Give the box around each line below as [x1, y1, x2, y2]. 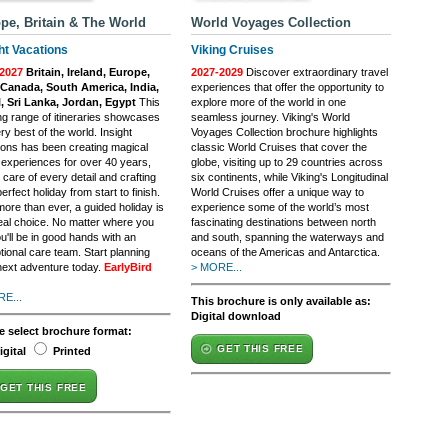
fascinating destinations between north [191, 216, 376, 228]
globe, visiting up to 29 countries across [191, 156, 383, 168]
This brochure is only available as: [191, 295, 371, 307]
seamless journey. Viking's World [191, 111, 350, 123]
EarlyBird [104, 261, 152, 273]
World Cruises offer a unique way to [191, 186, 364, 198]
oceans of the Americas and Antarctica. [191, 246, 380, 258]
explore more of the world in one [191, 96, 346, 108]
